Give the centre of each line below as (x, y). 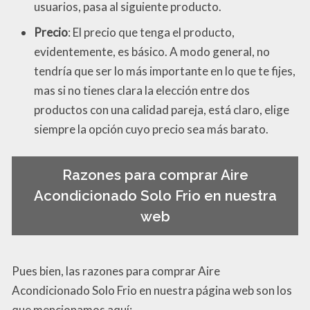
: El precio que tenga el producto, (151, 32)
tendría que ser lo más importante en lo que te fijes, (165, 71)
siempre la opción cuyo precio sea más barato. (151, 129)
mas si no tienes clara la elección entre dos (142, 90)
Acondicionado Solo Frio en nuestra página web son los (152, 290)
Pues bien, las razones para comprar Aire (116, 271)
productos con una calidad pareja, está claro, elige (162, 109)
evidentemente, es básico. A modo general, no (152, 51)
